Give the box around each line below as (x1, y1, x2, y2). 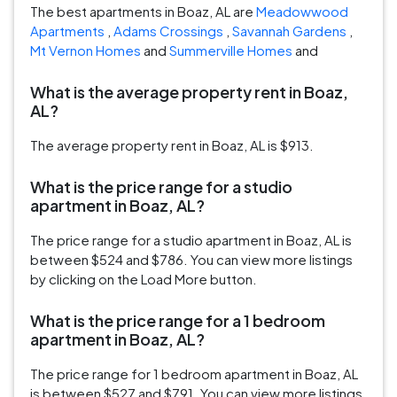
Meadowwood (256, 3, 348, 20)
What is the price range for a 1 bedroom (30, 310, 325, 331)
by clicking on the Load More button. (30, 270, 257, 288)
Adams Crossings (113, 22, 223, 40)
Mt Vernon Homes (30, 42, 141, 59)
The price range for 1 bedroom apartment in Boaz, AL (30, 365, 358, 383)
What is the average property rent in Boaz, (30, 82, 348, 103)
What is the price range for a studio (30, 176, 292, 198)
